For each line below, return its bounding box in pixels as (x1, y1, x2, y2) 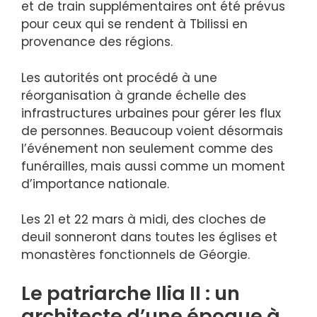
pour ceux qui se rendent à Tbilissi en (21, 16, 248, 33)
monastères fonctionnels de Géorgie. (21, 246, 250, 264)
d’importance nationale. (21, 175, 169, 192)
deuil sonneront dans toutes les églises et (21, 229, 277, 246)
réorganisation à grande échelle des (21, 86, 246, 104)
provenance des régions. (21, 33, 173, 51)
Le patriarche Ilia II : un (21, 279, 240, 306)
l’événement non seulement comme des (21, 139, 273, 157)
